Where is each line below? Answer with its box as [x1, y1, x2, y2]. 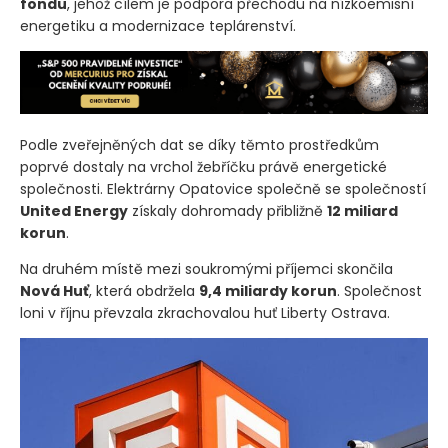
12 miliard [327, 232, 398, 253]
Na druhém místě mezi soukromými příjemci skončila [20, 290, 393, 311]
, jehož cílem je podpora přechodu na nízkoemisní [67, 26, 414, 47]
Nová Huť [20, 312, 89, 333]
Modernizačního [275, 4, 400, 25]
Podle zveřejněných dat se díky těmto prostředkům [20, 166, 379, 187]
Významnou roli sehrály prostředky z [20, 4, 275, 25]
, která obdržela [89, 312, 199, 333]
